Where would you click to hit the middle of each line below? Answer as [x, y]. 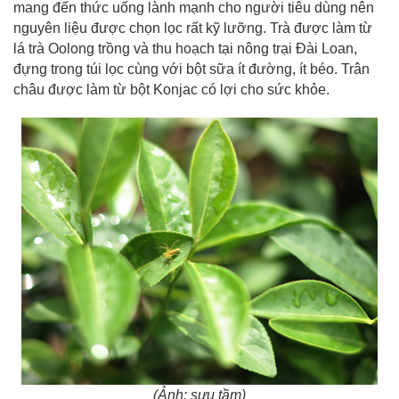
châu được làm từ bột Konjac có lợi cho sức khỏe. [171, 90]
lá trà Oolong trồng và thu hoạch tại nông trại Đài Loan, [185, 49]
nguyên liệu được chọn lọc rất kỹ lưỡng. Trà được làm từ [193, 28]
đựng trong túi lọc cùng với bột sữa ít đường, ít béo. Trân [191, 69]
